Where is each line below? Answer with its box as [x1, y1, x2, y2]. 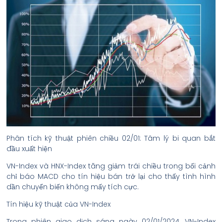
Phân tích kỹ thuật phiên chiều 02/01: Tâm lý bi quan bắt [6, 133, 216, 143]
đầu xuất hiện [6, 144, 52, 154]
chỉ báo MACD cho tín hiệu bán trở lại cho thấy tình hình [6, 171, 216, 181]
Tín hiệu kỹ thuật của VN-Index [6, 199, 111, 209]
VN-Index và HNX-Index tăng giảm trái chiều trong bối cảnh [6, 161, 216, 171]
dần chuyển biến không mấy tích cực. [6, 182, 139, 192]
